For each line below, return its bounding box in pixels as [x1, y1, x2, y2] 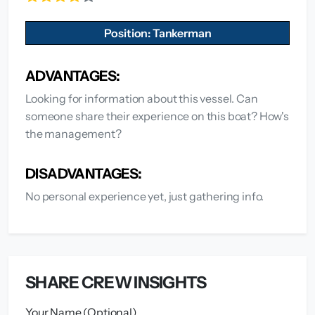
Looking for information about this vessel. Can [25, 91, 258, 106]
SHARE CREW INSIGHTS [25, 272, 207, 293]
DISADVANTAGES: [25, 165, 142, 183]
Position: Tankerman [103, 26, 212, 41]
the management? [25, 127, 122, 141]
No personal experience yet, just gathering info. [25, 189, 264, 204]
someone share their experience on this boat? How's [25, 109, 289, 124]
